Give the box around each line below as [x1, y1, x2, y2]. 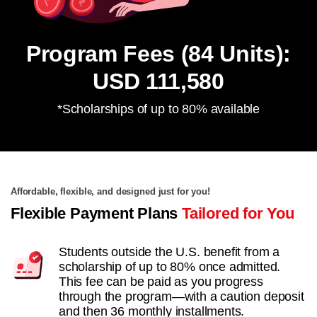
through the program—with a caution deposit [59, 289, 304, 304]
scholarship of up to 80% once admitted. [59, 259, 281, 274]
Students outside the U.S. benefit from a [59, 244, 280, 259]
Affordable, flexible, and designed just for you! [11, 186, 210, 197]
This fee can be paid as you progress [59, 274, 263, 289]
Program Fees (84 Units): [25, 40, 292, 67]
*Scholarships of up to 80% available [57, 101, 260, 116]
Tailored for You [182, 204, 294, 222]
